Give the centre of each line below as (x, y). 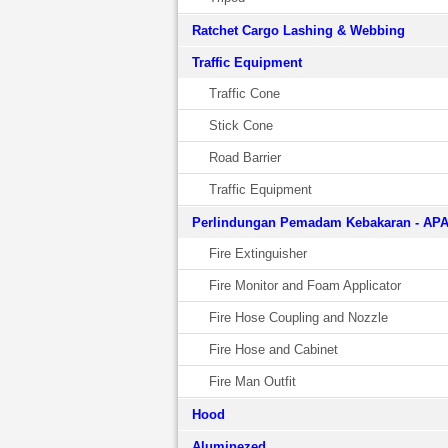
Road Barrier (244, 157)
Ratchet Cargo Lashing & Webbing (298, 30)
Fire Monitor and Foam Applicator (304, 285)
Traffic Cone (244, 93)
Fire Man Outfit (252, 381)
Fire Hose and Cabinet (273, 349)
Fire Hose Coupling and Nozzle (298, 317)
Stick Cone (240, 125)
